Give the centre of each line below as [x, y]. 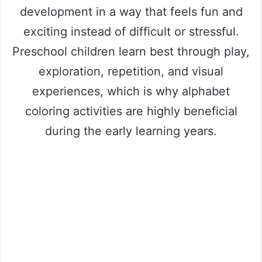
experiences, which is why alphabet [131, 92]
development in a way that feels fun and [131, 12]
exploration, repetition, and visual [131, 72]
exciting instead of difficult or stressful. [131, 32]
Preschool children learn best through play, [131, 52]
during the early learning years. [131, 131]
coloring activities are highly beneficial [131, 111]
